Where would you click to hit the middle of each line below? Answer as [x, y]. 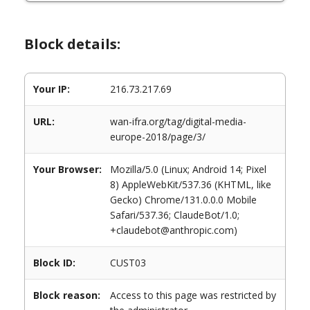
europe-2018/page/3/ [158, 137]
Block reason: [67, 295]
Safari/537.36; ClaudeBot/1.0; [175, 215]
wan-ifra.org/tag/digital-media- [178, 121]
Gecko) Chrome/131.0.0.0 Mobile [183, 200]
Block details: [72, 44]
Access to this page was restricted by [193, 295]
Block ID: [54, 263]
